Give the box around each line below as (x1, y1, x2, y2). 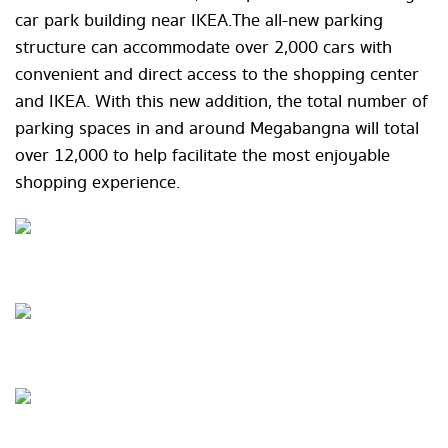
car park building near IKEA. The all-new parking (15, 7, 383, 35)
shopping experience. (15, 169, 180, 197)
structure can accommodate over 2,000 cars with (15, 34, 392, 62)
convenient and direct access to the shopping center (15, 61, 419, 89)
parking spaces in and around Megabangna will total (15, 115, 419, 143)
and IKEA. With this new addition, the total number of (15, 88, 428, 116)
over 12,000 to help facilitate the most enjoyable (15, 142, 390, 170)
